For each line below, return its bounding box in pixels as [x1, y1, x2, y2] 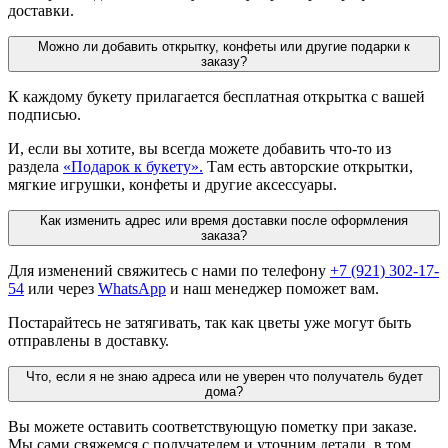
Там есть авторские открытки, [203, 157, 417, 175]
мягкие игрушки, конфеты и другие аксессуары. [8, 175, 337, 193]
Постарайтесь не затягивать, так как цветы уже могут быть [8, 313, 411, 331]
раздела [8, 157, 63, 175]
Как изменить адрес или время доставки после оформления [40, 212, 408, 228]
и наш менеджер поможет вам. [166, 279, 379, 297]
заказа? [201, 227, 247, 243]
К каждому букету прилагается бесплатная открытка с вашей [8, 87, 425, 105]
